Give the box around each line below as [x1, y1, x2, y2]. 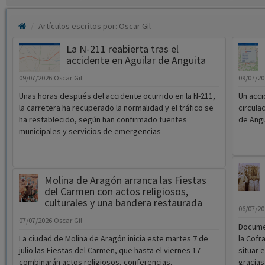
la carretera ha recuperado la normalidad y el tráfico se [18, 102, 214, 114]
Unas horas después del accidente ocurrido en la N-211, [18, 91, 215, 102]
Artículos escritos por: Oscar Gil [38, 21, 151, 32]
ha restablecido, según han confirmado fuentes [18, 114, 187, 125]
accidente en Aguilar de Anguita [66, 53, 206, 67]
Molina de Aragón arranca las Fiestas [44, 173, 206, 188]
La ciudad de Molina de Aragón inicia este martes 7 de [18, 233, 208, 244]
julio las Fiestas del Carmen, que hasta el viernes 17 [18, 245, 201, 256]
